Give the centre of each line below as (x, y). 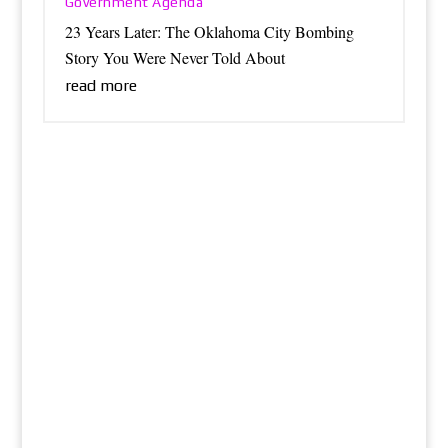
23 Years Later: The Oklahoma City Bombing (209, 32)
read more (100, 86)
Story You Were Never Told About (174, 58)
